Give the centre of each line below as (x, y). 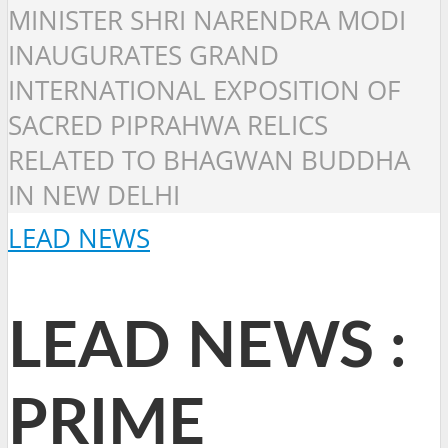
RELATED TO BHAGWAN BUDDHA (209, 161)
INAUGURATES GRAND (143, 56)
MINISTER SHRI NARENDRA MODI (207, 21)
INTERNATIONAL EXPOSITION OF (204, 91)
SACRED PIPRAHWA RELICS (168, 126)
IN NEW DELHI (94, 196)
